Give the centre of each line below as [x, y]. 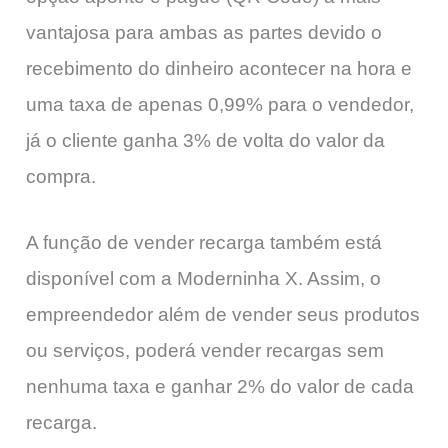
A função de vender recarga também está [204, 243]
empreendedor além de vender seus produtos [223, 315]
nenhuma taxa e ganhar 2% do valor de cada [220, 387]
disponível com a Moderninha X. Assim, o [203, 279]
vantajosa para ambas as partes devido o [204, 32]
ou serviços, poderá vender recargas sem [205, 351]
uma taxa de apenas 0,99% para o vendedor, [220, 104]
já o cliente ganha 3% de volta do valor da [205, 140]
